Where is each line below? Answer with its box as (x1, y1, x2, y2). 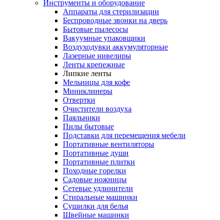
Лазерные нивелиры (63, 52, 131, 60)
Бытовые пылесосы (63, 25, 128, 33)
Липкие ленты (63, 69, 111, 78)
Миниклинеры (63, 87, 112, 95)
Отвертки (63, 96, 95, 104)
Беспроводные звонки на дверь (63, 16, 167, 25)
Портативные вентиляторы (63, 140, 154, 148)
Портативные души (63, 149, 129, 157)
